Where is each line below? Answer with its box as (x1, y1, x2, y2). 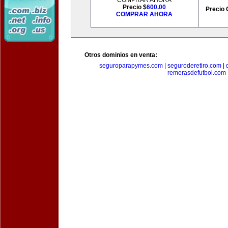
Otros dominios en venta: (84, 51, 157, 59)
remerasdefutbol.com (167, 69, 226, 76)
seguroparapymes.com (99, 62, 163, 69)
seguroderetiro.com (167, 62, 221, 69)
